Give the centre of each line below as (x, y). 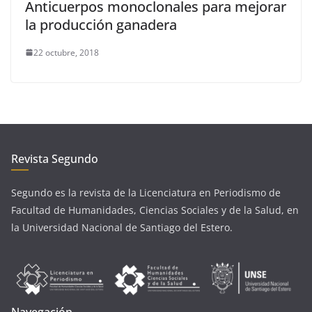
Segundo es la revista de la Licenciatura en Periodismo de (146, 192)
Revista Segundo (55, 158)
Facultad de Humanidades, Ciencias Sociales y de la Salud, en (155, 210)
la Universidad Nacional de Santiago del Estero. (122, 227)
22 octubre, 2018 (66, 52)
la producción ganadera (101, 24)
